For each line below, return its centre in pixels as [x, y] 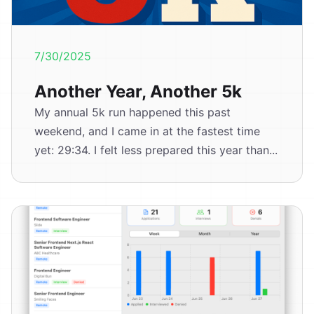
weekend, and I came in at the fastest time [147, 131]
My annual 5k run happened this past [132, 112]
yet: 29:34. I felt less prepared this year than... [156, 150]
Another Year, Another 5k [138, 92]
